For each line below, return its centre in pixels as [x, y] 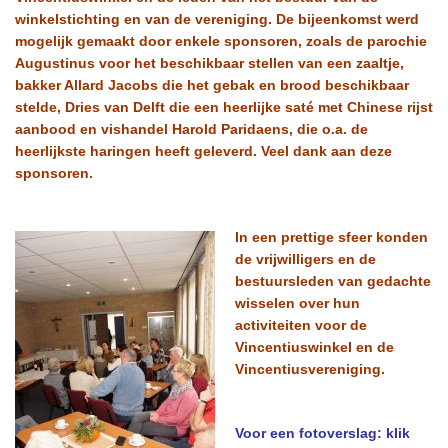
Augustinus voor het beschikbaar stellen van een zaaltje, [209, 63]
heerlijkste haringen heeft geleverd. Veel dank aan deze [203, 151]
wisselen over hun [297, 303]
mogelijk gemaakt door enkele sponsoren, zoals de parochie [221, 41]
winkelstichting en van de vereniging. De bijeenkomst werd [217, 19]
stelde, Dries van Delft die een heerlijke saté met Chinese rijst [224, 107]
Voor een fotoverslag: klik [322, 433]
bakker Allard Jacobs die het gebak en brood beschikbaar [212, 85]
